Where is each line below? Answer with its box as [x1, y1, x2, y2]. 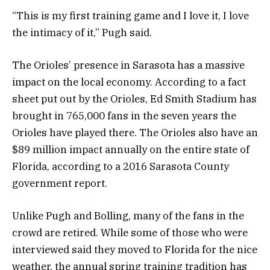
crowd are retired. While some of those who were [12, 225, 248, 239]
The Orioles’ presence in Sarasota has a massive [12, 58, 245, 72]
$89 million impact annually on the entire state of [12, 142, 250, 156]
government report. [12, 176, 107, 190]
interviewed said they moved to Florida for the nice [12, 242, 257, 256]
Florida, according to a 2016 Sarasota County [12, 159, 229, 173]
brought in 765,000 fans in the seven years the [12, 108, 236, 122]
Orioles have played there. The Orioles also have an [12, 125, 258, 139]
